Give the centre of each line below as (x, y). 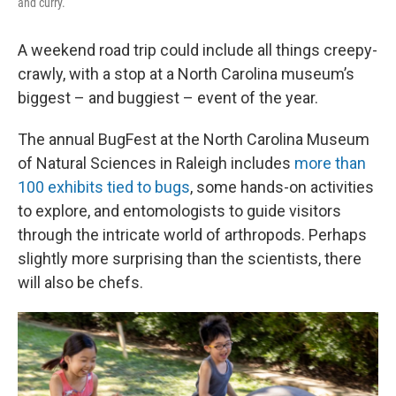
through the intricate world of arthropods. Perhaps (192, 234)
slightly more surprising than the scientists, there (190, 258)
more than (330, 163)
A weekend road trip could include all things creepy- (198, 49)
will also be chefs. (80, 282)
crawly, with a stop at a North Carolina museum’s (186, 73)
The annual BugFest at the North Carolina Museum (194, 139)
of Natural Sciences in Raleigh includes (156, 163)
